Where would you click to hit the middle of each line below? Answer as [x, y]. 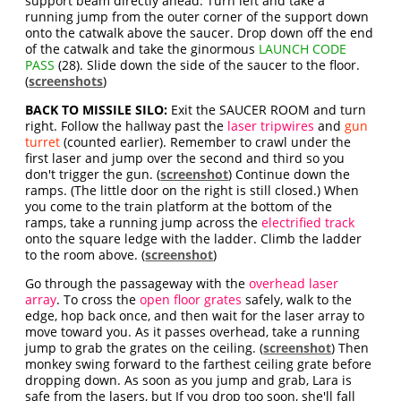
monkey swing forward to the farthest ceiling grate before [199, 364]
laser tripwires [271, 126]
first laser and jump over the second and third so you [185, 158]
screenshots [66, 81]
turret [43, 142]
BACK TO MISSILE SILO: [97, 110]
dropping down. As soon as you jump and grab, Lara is [189, 380]
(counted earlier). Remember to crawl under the [206, 142]
